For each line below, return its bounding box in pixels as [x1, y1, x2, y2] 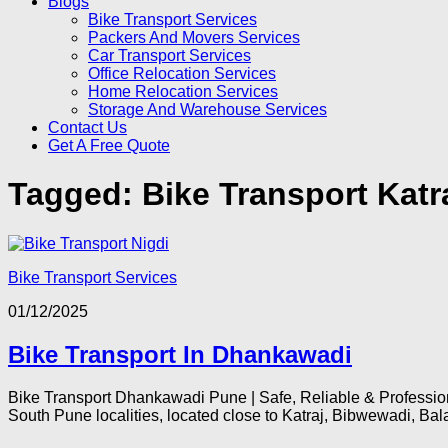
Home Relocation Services [88, 83, 278, 100]
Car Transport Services [88, 47, 251, 64]
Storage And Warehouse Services [88, 101, 327, 118]
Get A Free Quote [48, 137, 170, 154]
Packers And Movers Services [88, 29, 300, 46]
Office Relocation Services [88, 65, 276, 82]
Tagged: [8, 176, 142, 213]
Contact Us [48, 119, 127, 136]
